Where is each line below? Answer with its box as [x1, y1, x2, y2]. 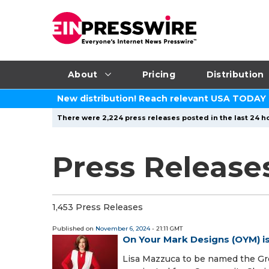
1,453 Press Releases [52, 202, 143, 213]
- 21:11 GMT [150, 225, 183, 232]
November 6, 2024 [95, 225, 150, 232]
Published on [52, 225, 95, 232]
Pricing [142, 68, 175, 80]
